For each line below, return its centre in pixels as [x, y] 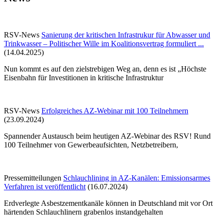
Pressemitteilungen [33, 178]
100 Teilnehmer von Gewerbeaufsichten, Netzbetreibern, [91, 145]
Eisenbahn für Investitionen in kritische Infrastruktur [84, 78]
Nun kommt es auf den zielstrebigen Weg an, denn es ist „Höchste [105, 69]
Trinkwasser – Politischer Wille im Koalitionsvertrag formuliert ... [104, 44]
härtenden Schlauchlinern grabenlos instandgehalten [83, 212]
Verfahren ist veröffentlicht [45, 187]
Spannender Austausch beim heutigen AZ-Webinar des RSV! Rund [107, 136]
